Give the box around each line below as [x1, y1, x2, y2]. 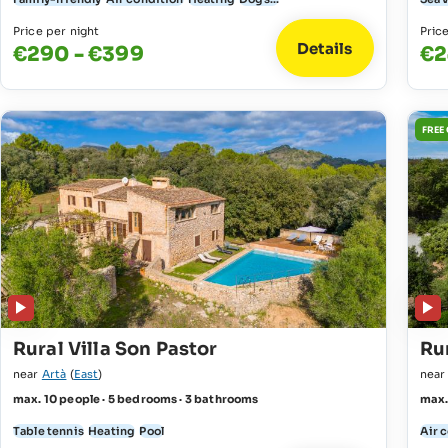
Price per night [13, 24, 100, 39]
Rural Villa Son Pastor [13, 337, 218, 360]
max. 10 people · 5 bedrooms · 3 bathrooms [13, 391, 259, 406]
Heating [88, 423, 136, 438]
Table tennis [13, 423, 84, 438]
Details [296, 38, 353, 58]
